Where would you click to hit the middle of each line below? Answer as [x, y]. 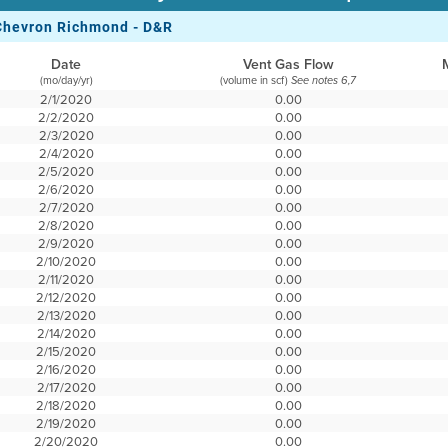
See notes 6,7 [324, 80]
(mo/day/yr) [66, 80]
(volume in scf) [256, 80]
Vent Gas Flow [288, 64]
